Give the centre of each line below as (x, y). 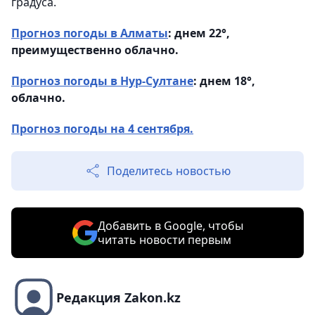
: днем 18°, (224, 81)
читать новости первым (164, 240)
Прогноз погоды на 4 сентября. (102, 129)
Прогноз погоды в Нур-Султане (102, 81)
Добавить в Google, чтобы (170, 226)
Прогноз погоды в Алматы (90, 33)
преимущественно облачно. (95, 50)
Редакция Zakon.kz (118, 298)
